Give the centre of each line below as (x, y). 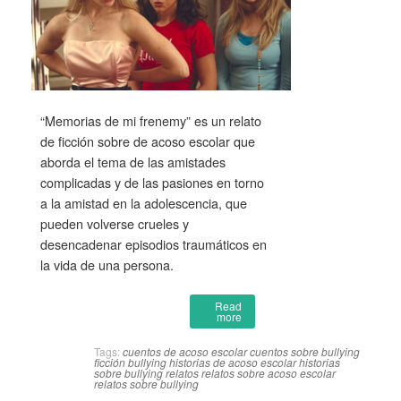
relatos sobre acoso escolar (269, 372)
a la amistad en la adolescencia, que (144, 202)
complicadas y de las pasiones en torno (152, 182)
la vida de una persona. (107, 264)
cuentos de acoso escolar (185, 351)
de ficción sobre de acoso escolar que (148, 141)
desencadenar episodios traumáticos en (154, 243)
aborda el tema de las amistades (133, 161)
